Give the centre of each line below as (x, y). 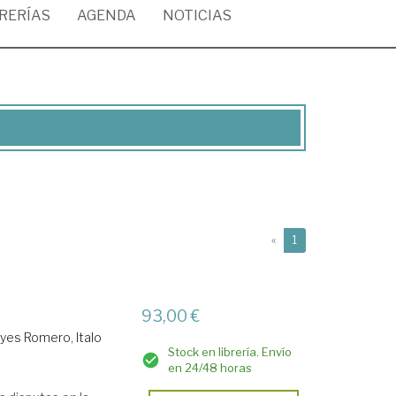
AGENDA (107, 15)
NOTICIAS (197, 15)
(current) (319, 239)
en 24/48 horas (210, 368)
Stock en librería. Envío (230, 352)
